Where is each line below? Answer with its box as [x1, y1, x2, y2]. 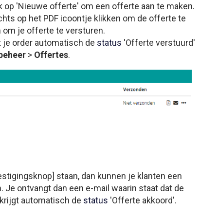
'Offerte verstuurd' [122, 37, 195, 48]
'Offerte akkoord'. [108, 195, 177, 205]
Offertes [34, 50, 68, 60]
